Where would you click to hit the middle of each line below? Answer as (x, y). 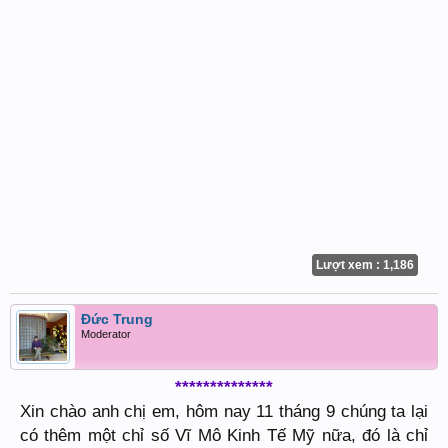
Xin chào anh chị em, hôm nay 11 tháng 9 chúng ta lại (224, 411)
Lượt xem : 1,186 (365, 265)
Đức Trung (117, 319)
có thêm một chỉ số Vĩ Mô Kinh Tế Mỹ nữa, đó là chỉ (224, 435)
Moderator (106, 334)
